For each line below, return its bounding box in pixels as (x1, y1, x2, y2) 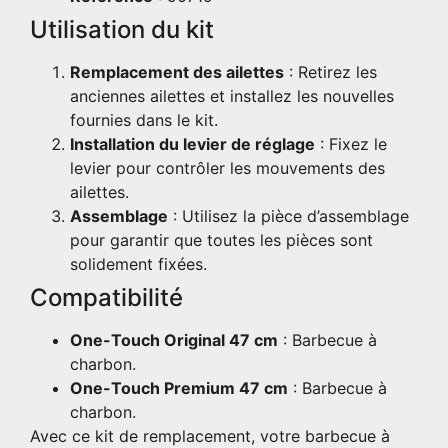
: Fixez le (315, 133, 387, 154)
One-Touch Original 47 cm (70, 329, 278, 350)
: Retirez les (284, 61, 377, 82)
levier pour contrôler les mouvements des (70, 157, 385, 178)
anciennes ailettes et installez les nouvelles (70, 85, 394, 106)
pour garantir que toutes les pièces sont (70, 229, 373, 250)
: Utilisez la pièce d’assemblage (168, 205, 409, 226)
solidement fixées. (70, 253, 207, 274)
